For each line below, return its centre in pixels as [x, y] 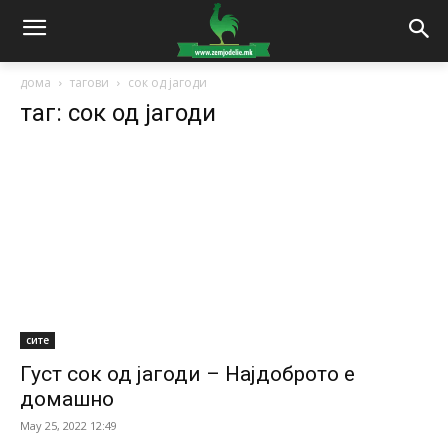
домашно [67, 399]
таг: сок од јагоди [118, 112]
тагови [89, 82]
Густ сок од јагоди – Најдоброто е [187, 374]
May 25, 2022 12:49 [68, 426]
